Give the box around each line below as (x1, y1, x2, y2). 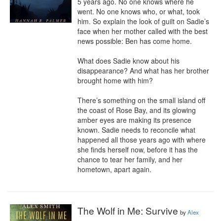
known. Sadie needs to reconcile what (77, 125, 195, 135)
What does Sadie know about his (77, 56, 180, 66)
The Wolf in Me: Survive (77, 204, 178, 217)
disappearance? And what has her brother (77, 66, 209, 75)
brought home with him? (77, 75, 153, 85)
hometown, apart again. (77, 164, 151, 174)
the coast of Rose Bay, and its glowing (77, 105, 196, 115)
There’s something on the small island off (77, 95, 205, 105)
